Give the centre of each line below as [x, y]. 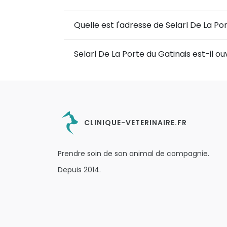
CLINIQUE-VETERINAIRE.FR [135, 122]
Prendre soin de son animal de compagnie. [134, 154]
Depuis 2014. [79, 170]
